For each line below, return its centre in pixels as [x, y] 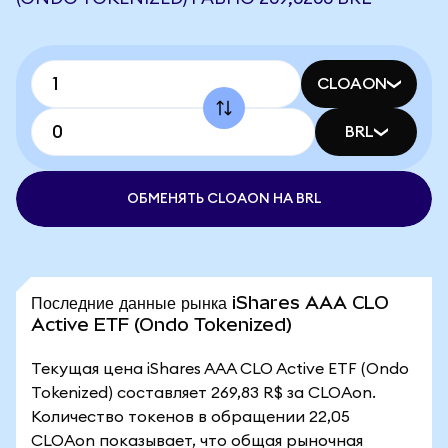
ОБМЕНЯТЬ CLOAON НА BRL [224, 199]
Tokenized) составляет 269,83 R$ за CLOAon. [203, 393]
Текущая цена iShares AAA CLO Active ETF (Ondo [220, 369]
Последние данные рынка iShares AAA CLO [210, 302]
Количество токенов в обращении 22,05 [190, 417]
